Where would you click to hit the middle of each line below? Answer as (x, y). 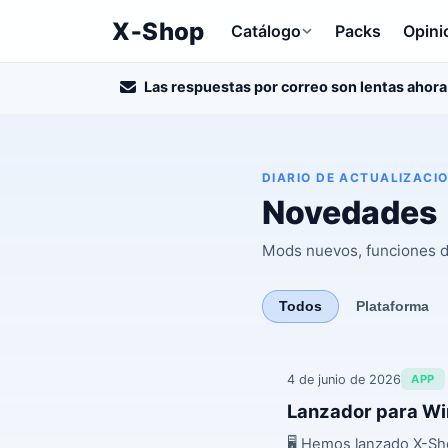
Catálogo (266, 31)
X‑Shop (158, 31)
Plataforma (392, 306)
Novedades (349, 212)
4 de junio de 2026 (344, 379)
